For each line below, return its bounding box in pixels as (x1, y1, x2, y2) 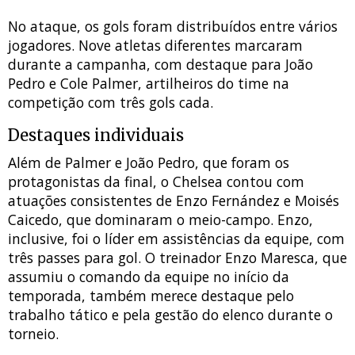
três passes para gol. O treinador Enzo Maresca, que (8, 248, 347, 268)
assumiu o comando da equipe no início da (8, 267, 289, 287)
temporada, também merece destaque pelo (8, 286, 294, 306)
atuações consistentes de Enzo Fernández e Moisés (8, 191, 339, 211)
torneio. (8, 324, 59, 344)
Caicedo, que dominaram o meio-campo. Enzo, (8, 210, 313, 230)
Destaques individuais (8, 125, 184, 146)
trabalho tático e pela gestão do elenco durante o (8, 305, 333, 325)
